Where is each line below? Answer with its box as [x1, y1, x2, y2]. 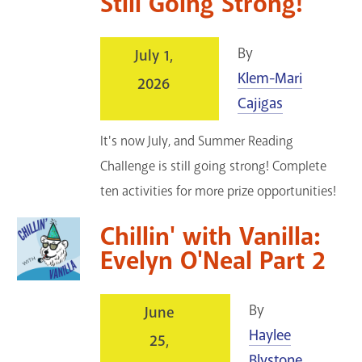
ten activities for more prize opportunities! [100, 182, 337, 200]
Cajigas [238, 93, 284, 113]
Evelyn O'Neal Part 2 [100, 244, 326, 277]
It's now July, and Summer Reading [100, 132, 294, 149]
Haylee [248, 326, 291, 346]
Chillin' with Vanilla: [100, 220, 321, 253]
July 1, [134, 45, 173, 65]
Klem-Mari [238, 68, 303, 88]
